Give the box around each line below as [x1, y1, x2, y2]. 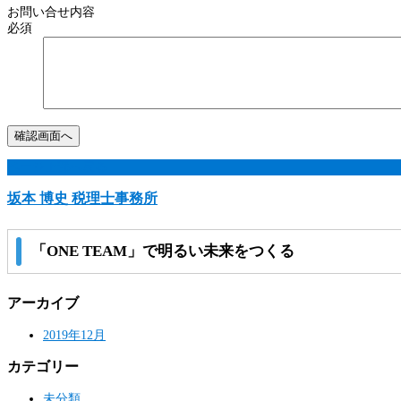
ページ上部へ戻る [7, 160, 107, 174]
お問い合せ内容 [7, 5, 95, 19]
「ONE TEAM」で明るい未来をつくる [30, 243, 294, 260]
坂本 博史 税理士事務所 [7, 191, 158, 206]
